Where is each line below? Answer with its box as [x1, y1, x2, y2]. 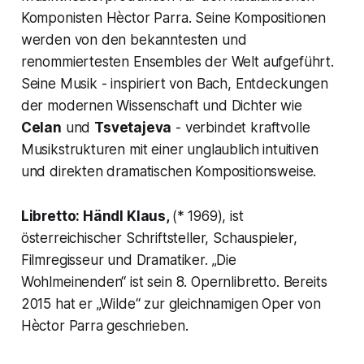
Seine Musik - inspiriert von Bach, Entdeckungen [20, 76, 328, 93]
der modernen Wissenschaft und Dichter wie [20, 97, 302, 115]
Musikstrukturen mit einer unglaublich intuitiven [20, 141, 318, 158]
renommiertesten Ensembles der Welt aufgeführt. [20, 54, 334, 71]
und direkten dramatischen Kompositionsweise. [20, 163, 317, 180]
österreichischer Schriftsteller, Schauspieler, [20, 230, 297, 247]
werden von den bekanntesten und [20, 32, 247, 49]
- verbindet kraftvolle [171, 119, 310, 136]
